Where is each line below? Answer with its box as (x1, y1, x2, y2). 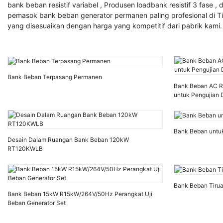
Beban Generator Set (7, 199, 66, 207)
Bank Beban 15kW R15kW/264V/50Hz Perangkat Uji (7, 190, 152, 198)
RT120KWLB (7, 145, 43, 153)
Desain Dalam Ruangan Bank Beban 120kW (7, 136, 129, 144)
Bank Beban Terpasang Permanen (7, 73, 102, 81)
